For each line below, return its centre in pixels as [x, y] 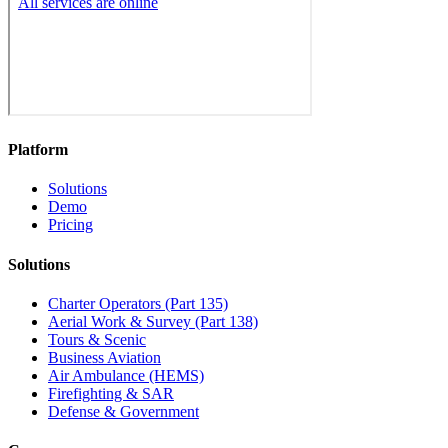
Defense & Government [123, 411]
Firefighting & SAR [111, 393]
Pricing [70, 225]
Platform [38, 150]
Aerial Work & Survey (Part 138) [153, 321]
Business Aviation [104, 357]
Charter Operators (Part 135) [138, 303]
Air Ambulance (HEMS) [126, 375]
